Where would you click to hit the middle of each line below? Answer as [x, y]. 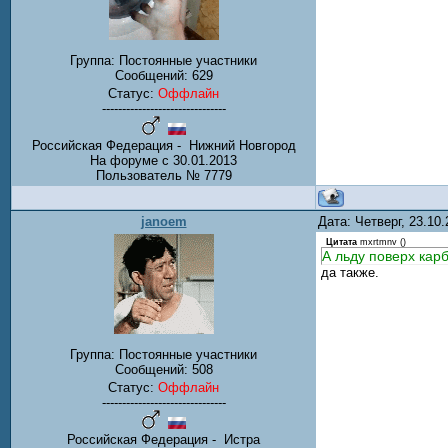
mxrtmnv [378, 242]
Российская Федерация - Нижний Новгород [163, 146]
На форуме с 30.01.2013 [163, 161]
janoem [163, 221]
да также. [350, 272]
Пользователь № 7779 [163, 176]
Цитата [341, 242]
